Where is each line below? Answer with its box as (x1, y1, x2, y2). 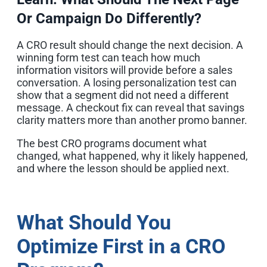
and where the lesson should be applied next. (17, 162, 229, 175)
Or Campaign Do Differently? (17, 10, 201, 27)
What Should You (17, 210, 171, 234)
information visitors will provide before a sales (17, 63, 232, 76)
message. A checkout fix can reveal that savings (17, 101, 244, 114)
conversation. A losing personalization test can (17, 76, 237, 89)
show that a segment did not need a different (17, 88, 229, 101)
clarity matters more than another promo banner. (17, 113, 247, 126)
